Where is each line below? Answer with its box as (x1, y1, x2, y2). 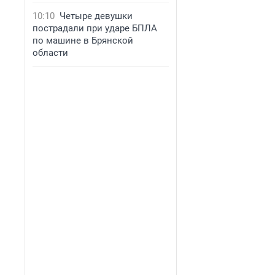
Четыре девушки (60, 10, 133, 21)
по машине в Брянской (33, 35, 133, 46)
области (33, 47, 68, 58)
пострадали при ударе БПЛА (33, 23, 157, 34)
